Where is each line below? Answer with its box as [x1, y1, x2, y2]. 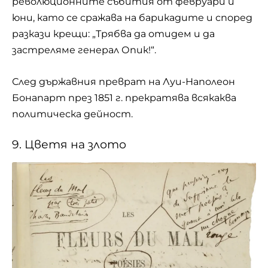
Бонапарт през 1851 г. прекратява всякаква [12, 92, 236, 103]
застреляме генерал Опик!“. [12, 44, 156, 56]
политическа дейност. [12, 108, 133, 120]
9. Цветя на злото [12, 138, 126, 152]
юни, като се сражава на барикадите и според [12, 12, 252, 24]
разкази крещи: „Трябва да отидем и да [12, 28, 215, 40]
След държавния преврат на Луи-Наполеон [12, 75, 235, 87]
